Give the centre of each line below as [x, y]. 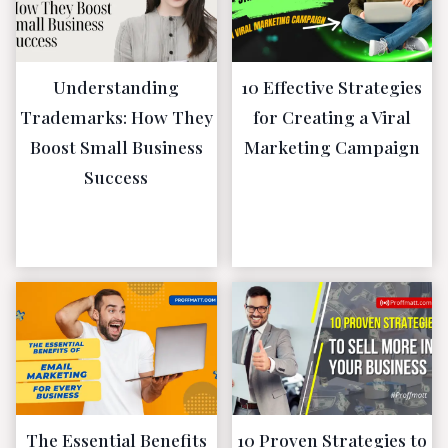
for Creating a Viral [331, 116]
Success [116, 176]
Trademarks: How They [116, 116]
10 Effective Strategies [332, 86]
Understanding [116, 86]
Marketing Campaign [331, 146]
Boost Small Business [116, 146]
